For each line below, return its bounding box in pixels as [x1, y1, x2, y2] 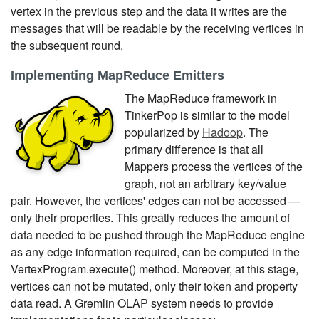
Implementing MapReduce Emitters [11, 68, 224, 83]
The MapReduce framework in [125, 89, 277, 106]
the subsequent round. [11, 36, 123, 53]
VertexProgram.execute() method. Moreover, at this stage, [11, 260, 298, 277]
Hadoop [202, 123, 243, 140]
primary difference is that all [125, 140, 263, 157]
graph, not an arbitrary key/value [125, 174, 286, 192]
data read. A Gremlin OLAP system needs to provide [11, 294, 273, 311]
